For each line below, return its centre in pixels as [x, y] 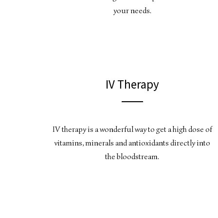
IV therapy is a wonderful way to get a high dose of [132, 130]
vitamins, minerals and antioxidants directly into [132, 143]
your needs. [132, 10]
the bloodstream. [132, 157]
